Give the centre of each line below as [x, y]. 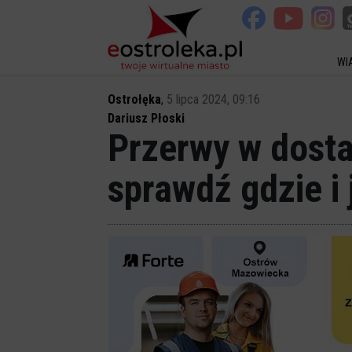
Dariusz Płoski [146, 118]
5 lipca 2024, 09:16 [213, 99]
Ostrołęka [134, 99]
